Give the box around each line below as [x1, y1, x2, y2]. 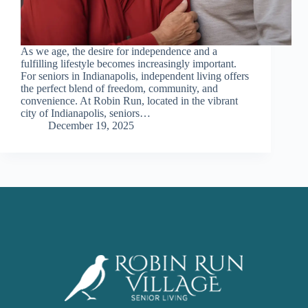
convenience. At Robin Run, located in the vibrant [21, 95, 238, 107]
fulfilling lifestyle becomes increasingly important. [21, 58, 236, 70]
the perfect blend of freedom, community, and [21, 82, 218, 95]
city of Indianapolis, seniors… [21, 107, 151, 120]
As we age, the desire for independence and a [21, 45, 217, 58]
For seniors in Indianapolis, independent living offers [21, 70, 249, 82]
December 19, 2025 [48, 120, 134, 132]
